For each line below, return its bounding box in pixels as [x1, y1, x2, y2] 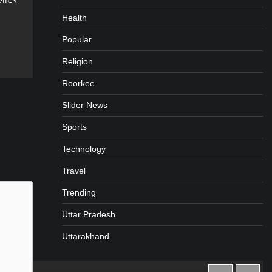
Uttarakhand [61, 231, 109, 242]
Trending [61, 188, 96, 198]
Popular [61, 35, 92, 45]
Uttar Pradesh [61, 209, 115, 220]
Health [61, 13, 87, 23]
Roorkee [61, 78, 95, 89]
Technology [61, 144, 106, 154]
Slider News [61, 100, 107, 110]
